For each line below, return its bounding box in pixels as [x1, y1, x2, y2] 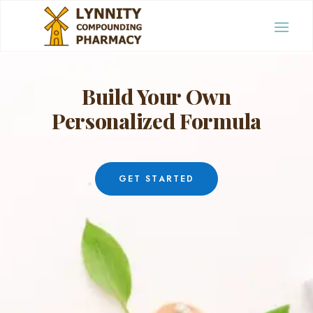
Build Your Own [82, 82, 231, 111]
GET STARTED [118, 173, 195, 186]
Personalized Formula [51, 107, 261, 136]
